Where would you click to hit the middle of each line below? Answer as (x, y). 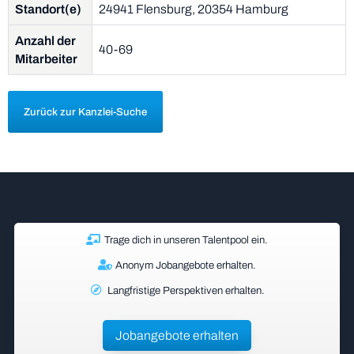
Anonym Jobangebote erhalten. (186, 265)
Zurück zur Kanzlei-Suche (85, 112)
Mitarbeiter (46, 59)
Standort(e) (48, 9)
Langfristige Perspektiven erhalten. (186, 290)
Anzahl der (45, 41)
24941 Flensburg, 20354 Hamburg (194, 9)
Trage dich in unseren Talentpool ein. (186, 239)
